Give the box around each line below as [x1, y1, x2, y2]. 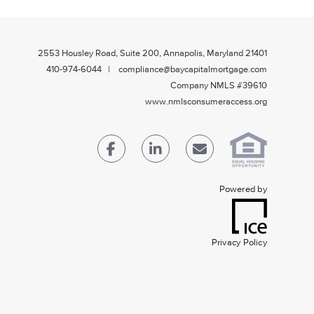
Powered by [219, 185, 267, 195]
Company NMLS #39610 [170, 81, 267, 90]
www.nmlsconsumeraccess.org [144, 97, 267, 107]
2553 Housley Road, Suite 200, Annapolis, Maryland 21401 [37, 48, 267, 58]
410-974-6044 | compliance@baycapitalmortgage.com [46, 64, 267, 74]
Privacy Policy [211, 238, 267, 248]
